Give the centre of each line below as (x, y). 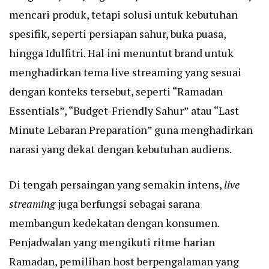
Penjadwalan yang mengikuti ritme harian (112, 242)
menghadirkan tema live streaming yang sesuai (125, 72)
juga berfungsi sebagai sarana (128, 204)
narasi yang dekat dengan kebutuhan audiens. (120, 149)
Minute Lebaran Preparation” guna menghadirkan (131, 130)
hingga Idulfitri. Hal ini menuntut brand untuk (121, 53)
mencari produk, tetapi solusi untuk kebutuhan (123, 15)
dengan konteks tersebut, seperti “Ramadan (116, 92)
